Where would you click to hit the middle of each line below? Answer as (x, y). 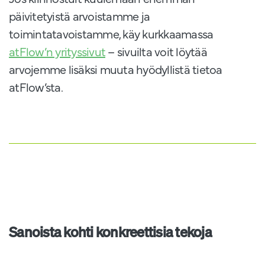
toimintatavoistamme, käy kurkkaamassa (111, 34)
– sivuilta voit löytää (156, 51)
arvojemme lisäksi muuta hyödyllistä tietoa (116, 69)
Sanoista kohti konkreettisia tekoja (110, 232)
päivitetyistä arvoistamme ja (79, 16)
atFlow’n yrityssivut (57, 51)
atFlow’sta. (36, 87)
